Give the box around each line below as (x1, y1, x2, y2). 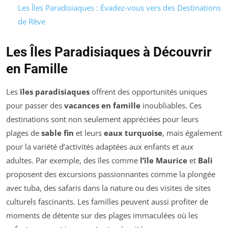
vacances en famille (64, 100, 140, 110)
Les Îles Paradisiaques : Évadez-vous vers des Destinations (17, 2, 221, 13)
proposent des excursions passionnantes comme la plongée (6, 168, 215, 179)
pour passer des (6, 100, 64, 110)
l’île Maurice (140, 155, 187, 165)
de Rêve (17, 16, 45, 26)
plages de (6, 127, 41, 138)
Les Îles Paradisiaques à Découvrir (6, 44, 212, 60)
